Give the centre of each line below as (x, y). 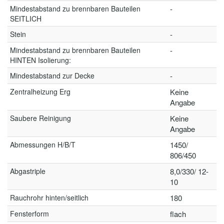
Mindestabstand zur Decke (52, 75)
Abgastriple (28, 171)
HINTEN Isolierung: (40, 60)
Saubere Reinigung (40, 118)
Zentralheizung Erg (40, 91)
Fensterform (29, 213)
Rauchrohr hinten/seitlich (49, 197)
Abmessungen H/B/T (43, 144)
